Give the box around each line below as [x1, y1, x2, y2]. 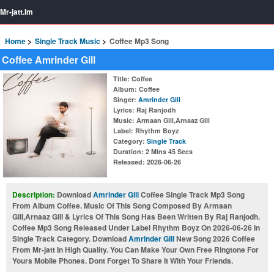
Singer [113, 95, 134, 104]
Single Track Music [35, 35, 100, 46]
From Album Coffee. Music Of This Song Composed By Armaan [12, 200, 232, 211]
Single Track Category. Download [12, 233, 128, 244]
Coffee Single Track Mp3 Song [139, 189, 245, 200]
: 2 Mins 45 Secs [141, 147, 193, 156]
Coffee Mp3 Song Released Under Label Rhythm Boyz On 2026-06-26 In [12, 222, 260, 233]
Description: [12, 189, 57, 200]
